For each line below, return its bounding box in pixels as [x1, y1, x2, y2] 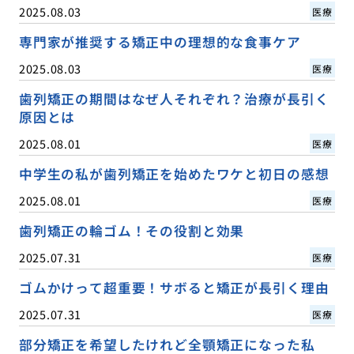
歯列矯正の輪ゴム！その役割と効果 [18, 220, 245, 240]
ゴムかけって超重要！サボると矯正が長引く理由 [18, 277, 330, 297]
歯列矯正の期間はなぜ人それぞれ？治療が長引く [18, 88, 330, 108]
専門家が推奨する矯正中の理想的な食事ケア [18, 32, 301, 51]
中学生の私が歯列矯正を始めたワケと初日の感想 [18, 164, 330, 183]
